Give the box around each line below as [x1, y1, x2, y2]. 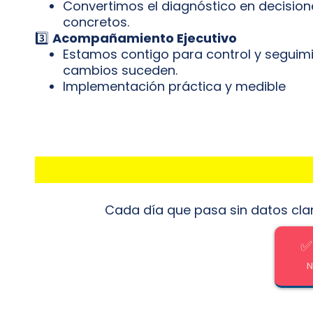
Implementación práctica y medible [63, 77, 286, 95]
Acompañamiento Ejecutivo [52, 29, 237, 47]
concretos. [63, 13, 129, 31]
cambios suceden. [63, 61, 177, 79]
